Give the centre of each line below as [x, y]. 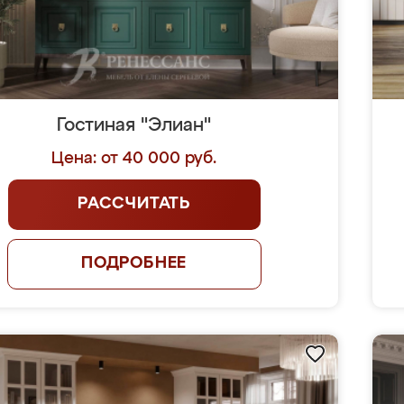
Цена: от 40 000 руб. [134, 159]
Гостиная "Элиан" [134, 125]
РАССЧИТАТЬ [134, 204]
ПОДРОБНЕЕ [134, 263]
